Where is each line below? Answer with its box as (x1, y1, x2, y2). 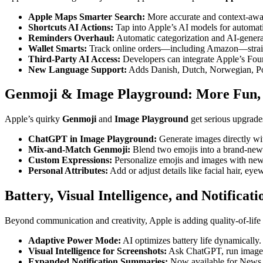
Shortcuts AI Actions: (28, 22, 113, 32)
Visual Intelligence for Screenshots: (28, 246, 167, 257)
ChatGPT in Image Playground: (28, 134, 157, 144)
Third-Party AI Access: (28, 53, 120, 64)
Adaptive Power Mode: (28, 235, 121, 246)
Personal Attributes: (28, 166, 108, 176)
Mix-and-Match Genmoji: (28, 144, 130, 155)
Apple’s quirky (5, 114, 62, 124)
